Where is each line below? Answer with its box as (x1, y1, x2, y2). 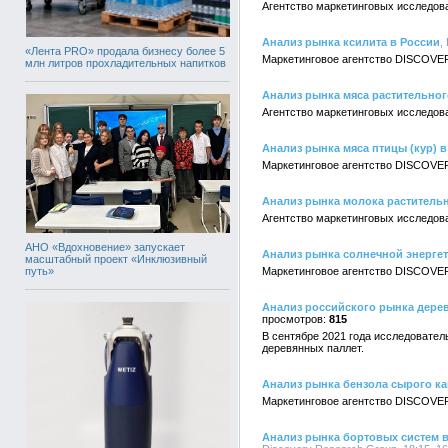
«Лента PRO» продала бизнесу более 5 (25, 45, 225, 57)
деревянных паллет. (262, 342, 364, 354)
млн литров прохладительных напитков (25, 57, 226, 69)
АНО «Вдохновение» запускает (25, 240, 185, 253)
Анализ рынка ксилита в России (262, 36, 440, 48)
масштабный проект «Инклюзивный (25, 252, 207, 265)
